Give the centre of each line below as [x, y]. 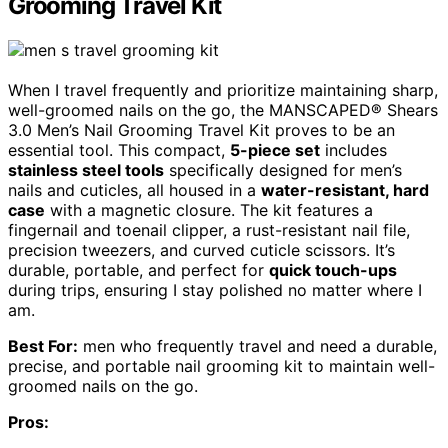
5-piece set [275, 150]
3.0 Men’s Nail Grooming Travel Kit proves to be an [201, 130]
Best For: [43, 346]
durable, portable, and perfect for [138, 270]
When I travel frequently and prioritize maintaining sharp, [223, 90]
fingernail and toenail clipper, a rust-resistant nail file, [209, 230]
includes [353, 150]
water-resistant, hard [345, 190]
